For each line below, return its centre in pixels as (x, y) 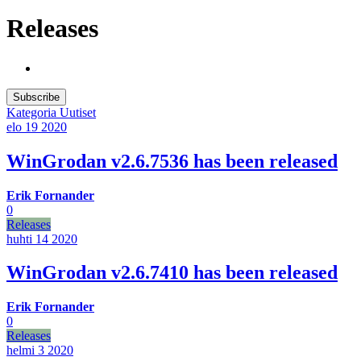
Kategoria (33, 112)
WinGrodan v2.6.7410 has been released (172, 273)
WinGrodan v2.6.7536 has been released (172, 161)
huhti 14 (27, 239)
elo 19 (22, 127)
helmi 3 (25, 351)
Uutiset (78, 112)
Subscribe (36, 97)
